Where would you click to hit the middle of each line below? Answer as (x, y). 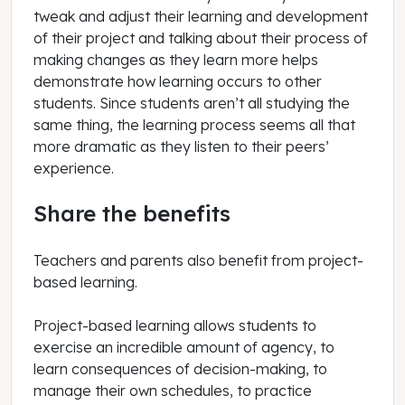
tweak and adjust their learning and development (201, 17)
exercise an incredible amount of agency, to (184, 347)
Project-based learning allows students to (175, 325)
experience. (74, 169)
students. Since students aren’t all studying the (192, 104)
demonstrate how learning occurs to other (178, 82)
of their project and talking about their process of (201, 38)
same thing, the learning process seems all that (194, 125)
